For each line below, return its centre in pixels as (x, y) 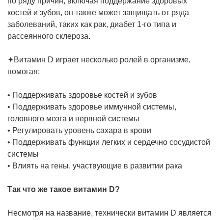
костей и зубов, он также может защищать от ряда (98, 13)
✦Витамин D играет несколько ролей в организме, (99, 60)
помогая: (25, 71)
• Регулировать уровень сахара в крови (80, 130)
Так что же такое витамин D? (65, 189)
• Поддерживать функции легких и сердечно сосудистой (109, 142)
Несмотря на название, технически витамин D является (110, 213)
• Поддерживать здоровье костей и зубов (83, 95)
